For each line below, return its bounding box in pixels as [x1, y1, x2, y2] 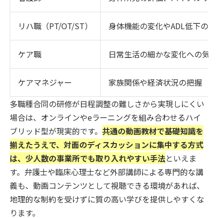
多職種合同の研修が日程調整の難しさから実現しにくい [10, 97, 204, 109]
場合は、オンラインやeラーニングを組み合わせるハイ [10, 111, 201, 123]
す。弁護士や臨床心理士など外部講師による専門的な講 [10, 165, 203, 178]
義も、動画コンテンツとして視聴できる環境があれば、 [10, 179, 204, 191]
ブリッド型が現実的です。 [10, 125, 102, 137]
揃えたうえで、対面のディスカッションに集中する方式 [10, 138, 203, 150]
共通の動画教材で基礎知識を [102, 125, 203, 137]
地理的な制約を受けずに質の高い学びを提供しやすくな [10, 193, 204, 205]
